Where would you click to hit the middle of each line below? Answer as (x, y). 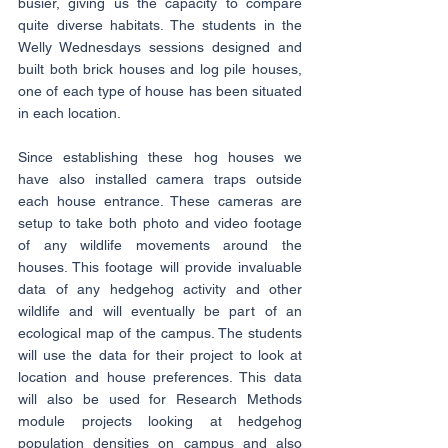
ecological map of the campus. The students (160, 333)
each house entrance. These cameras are (160, 201)
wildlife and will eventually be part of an (160, 311)
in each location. (69, 113)
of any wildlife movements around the (160, 245)
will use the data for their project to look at (160, 355)
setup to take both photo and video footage (160, 223)
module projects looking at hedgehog (160, 421)
